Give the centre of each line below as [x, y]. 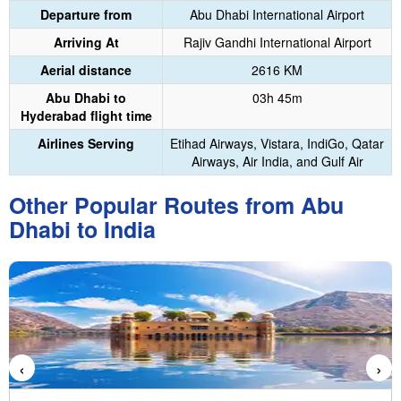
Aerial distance [86, 70]
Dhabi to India [82, 229]
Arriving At [86, 42]
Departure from [86, 14]
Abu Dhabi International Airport [277, 14]
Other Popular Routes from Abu [176, 205]
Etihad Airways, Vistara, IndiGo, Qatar [277, 143]
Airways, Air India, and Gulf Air [277, 161]
